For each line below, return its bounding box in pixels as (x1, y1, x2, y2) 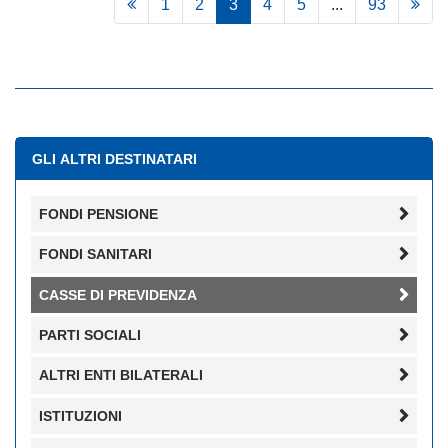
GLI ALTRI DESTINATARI (32, 150, 197, 167)
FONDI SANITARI (39, 246, 152, 263)
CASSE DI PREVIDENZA (39, 286, 197, 303)
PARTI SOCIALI (39, 327, 141, 344)
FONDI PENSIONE (39, 205, 158, 222)
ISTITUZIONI (39, 407, 122, 424)
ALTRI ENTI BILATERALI (39, 367, 203, 384)
